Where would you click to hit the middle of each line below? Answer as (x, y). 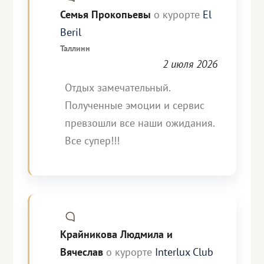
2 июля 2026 (190, 64)
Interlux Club (184, 252)
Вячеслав (83, 252)
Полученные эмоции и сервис (135, 105)
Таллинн (75, 48)
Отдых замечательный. (118, 88)
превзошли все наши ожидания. (140, 123)
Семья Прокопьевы (107, 14)
